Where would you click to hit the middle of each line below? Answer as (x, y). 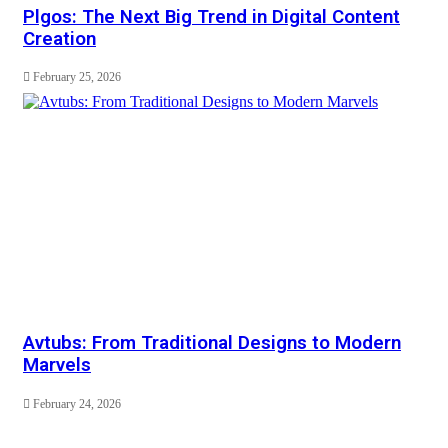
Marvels (57, 365)
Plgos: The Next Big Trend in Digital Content (211, 16)
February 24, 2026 (77, 403)
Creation (59, 38)
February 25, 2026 (77, 77)
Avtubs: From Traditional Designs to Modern (212, 343)
